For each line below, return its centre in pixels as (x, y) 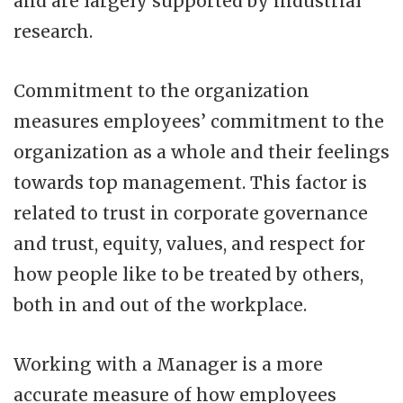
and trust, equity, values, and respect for (189, 243)
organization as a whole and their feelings (201, 152)
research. (53, 31)
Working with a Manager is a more (168, 364)
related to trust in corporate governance (191, 213)
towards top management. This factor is (190, 182)
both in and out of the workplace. (160, 304)
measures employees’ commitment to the (199, 121)
